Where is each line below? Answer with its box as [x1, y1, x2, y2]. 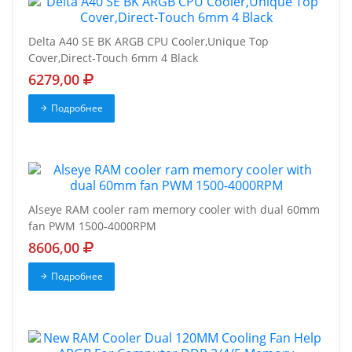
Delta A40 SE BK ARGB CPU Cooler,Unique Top [28, 34, 269, 49]
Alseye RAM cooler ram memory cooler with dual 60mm [28, 202, 320, 218]
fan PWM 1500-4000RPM [28, 218, 156, 234]
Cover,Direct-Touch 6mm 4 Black [28, 50, 198, 66]
